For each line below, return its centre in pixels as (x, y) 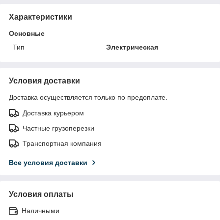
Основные (27, 33)
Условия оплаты (41, 194)
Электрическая (132, 47)
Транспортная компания (62, 143)
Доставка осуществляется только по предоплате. (88, 97)
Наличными (41, 210)
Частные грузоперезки (58, 128)
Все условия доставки (48, 162)
